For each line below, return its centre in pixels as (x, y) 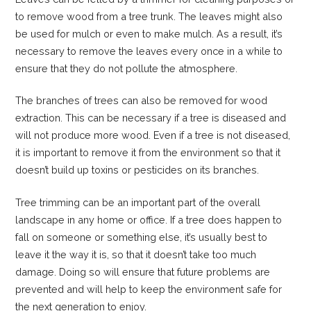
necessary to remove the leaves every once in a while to (149, 51)
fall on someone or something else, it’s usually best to (142, 237)
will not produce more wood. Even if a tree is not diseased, (153, 135)
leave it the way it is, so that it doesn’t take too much (136, 255)
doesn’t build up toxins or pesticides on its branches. (137, 170)
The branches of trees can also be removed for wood (142, 101)
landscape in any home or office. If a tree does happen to (149, 220)
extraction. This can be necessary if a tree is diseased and (151, 118)
